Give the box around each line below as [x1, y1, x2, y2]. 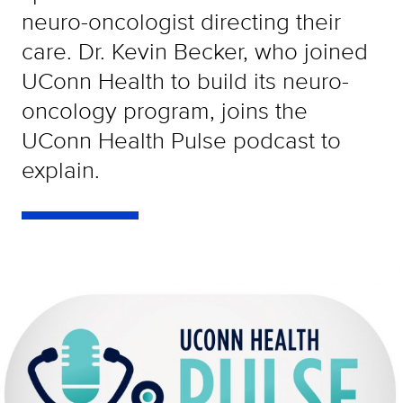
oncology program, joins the [22, 94, 308, 127]
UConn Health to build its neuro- [22, 64, 349, 97]
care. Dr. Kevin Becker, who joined [22, 34, 368, 67]
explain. [22, 153, 100, 186]
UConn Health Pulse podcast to [22, 123, 341, 157]
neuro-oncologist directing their [22, 4, 341, 38]
